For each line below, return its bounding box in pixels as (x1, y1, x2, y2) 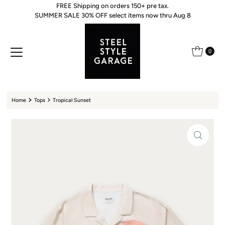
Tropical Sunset (53, 97, 91, 104)
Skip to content (7, 9, 57, 16)
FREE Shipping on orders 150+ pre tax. (56, 2, 169, 10)
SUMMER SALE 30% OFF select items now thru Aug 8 (34, 12, 191, 20)
